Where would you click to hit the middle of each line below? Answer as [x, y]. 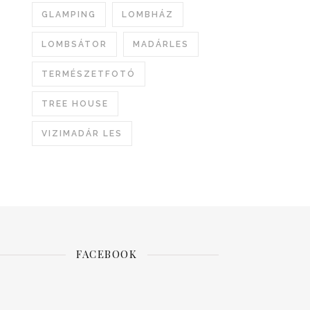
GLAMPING [69, 15]
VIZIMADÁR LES [82, 134]
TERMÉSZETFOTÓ [89, 74]
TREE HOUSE [75, 104]
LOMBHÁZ [148, 15]
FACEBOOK [107, 254]
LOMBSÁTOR [74, 44]
